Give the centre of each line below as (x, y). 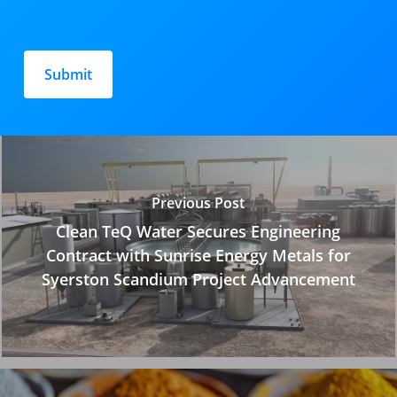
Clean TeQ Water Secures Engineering (198, 231)
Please (47, 46)
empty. (49, 159)
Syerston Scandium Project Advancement (198, 279)
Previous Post (198, 202)
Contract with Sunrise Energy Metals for (198, 255)
